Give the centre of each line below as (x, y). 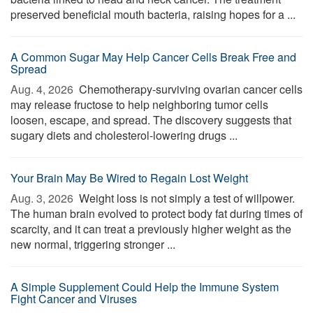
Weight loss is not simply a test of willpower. (185, 198)
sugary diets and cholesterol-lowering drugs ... (124, 135)
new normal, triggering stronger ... (93, 244)
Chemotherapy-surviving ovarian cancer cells (189, 89)
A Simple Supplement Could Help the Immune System (145, 287)
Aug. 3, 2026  (43, 198)
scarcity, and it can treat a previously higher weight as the (151, 229)
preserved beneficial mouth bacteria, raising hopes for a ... (153, 14)
